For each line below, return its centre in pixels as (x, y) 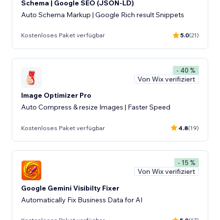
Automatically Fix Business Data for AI (82, 200)
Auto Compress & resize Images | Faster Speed (96, 107)
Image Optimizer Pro (56, 95)
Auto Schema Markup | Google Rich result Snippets (103, 14)
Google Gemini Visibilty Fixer (70, 188)
